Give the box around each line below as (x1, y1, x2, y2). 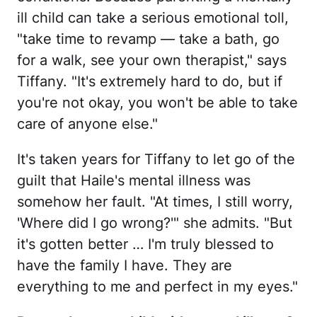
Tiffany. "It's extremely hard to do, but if (17, 72, 282, 90)
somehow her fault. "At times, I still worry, (17, 192, 293, 210)
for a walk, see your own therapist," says (17, 51, 287, 69)
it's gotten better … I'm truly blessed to (17, 235, 274, 253)
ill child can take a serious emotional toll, (17, 8, 289, 26)
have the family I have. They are (17, 256, 232, 274)
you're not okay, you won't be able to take (17, 93, 298, 111)
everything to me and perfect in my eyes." (17, 277, 298, 295)
